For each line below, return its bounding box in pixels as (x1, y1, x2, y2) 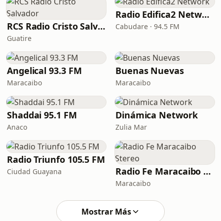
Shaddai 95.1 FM (7, 109, 77, 121)
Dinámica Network (115, 109, 198, 121)
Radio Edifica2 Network (202, 8, 210, 20)
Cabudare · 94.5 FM (115, 22, 180, 31)
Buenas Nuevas (115, 65, 184, 76)
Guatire (7, 34, 32, 43)
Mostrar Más (81, 206, 131, 217)
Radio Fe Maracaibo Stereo (203, 165, 211, 177)
